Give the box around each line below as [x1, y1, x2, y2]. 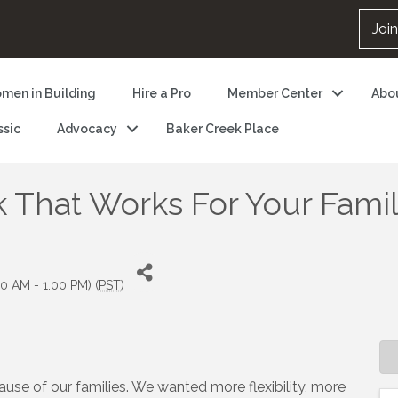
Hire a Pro [131, 85, 191, 100]
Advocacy [56, 121, 117, 136]
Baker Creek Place [165, 121, 279, 136]
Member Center [227, 85, 322, 100]
